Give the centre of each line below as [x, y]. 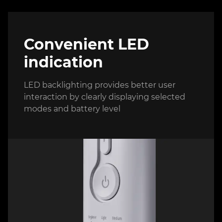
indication [63, 62]
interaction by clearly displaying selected [105, 97]
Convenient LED [86, 44]
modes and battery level [72, 109]
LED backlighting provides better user [100, 85]
